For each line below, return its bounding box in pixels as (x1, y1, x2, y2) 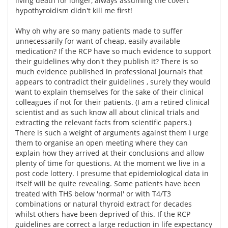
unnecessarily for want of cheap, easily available (15, 36, 180, 46)
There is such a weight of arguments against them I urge (15, 127, 209, 137)
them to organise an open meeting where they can (15, 137, 188, 148)
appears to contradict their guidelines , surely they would (15, 76, 211, 87)
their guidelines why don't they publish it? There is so (15, 56, 198, 66)
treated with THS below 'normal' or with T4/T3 (15, 188, 171, 198)
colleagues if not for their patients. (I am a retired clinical (15, 97, 210, 107)
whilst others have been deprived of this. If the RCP (15, 209, 190, 219)
